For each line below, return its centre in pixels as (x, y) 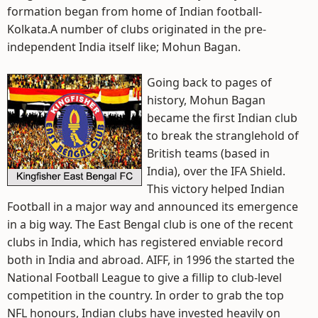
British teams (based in (208, 153)
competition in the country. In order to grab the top (146, 295)
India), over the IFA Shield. (216, 171)
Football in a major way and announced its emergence (153, 207)
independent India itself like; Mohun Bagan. (124, 47)
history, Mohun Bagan (206, 100)
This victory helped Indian (216, 189)
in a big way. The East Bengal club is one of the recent (150, 224)
